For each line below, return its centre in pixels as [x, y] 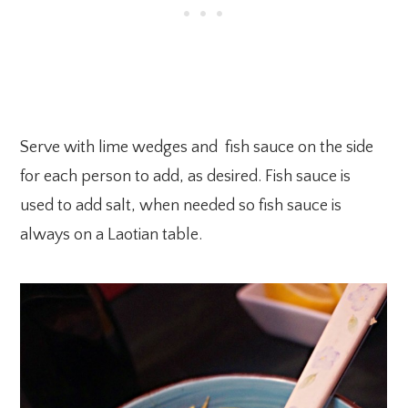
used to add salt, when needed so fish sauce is [181, 205]
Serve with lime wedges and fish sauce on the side [197, 147]
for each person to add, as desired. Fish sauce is [186, 176]
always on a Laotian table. [112, 235]
